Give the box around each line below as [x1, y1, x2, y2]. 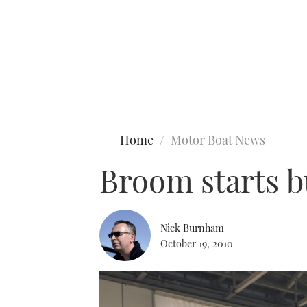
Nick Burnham [160, 220, 224, 234]
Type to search [7, 60, 73, 74]
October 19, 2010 [160, 236, 233, 250]
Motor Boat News [171, 132, 265, 148]
